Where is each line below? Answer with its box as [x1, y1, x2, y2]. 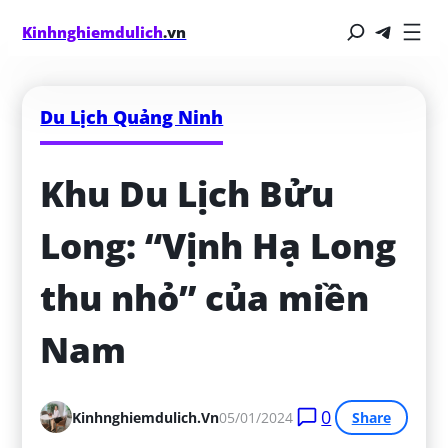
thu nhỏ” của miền [40, 274, 370, 322]
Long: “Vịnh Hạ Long [40, 222, 397, 270]
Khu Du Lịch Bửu [40, 170, 335, 218]
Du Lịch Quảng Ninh [40, 104, 224, 129]
